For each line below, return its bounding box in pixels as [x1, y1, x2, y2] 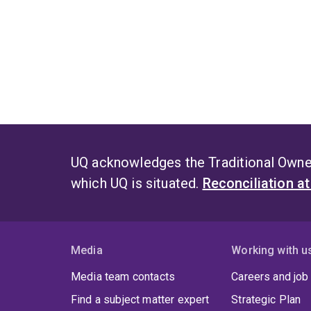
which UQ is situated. [71, 175, 203, 192]
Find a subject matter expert [71, 293, 210, 307]
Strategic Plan [231, 293, 301, 307]
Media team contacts [71, 270, 176, 284]
